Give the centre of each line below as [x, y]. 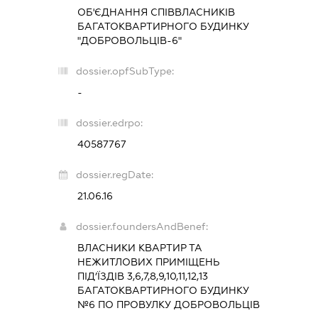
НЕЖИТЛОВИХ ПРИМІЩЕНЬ [148, 262]
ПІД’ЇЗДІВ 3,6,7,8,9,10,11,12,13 [142, 276]
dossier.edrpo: [109, 122]
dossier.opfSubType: [125, 71]
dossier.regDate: [114, 174]
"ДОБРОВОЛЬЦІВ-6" [129, 40]
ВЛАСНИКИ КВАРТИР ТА [139, 247]
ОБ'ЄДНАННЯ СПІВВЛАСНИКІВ [156, 12]
